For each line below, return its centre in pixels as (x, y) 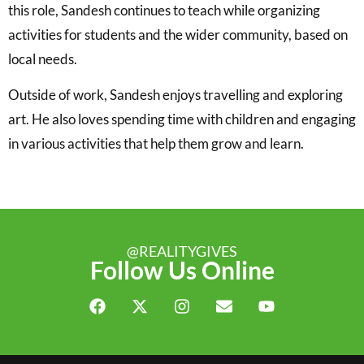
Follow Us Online (182, 269)
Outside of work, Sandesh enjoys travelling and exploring (175, 95)
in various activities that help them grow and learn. (156, 144)
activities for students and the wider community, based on (178, 34)
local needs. (43, 58)
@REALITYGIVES (182, 251)
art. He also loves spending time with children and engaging (182, 119)
